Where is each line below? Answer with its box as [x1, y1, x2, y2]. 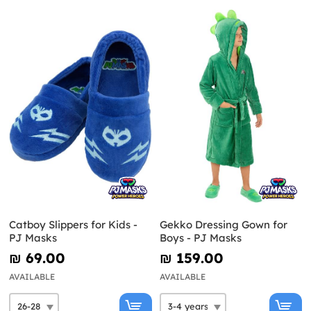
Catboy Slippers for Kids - [9, 217, 137, 231]
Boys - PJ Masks [159, 230, 242, 244]
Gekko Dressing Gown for [159, 217, 287, 231]
